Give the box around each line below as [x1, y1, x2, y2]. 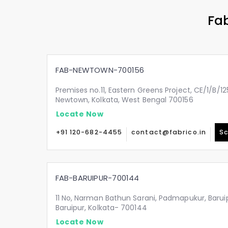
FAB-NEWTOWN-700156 [55, 65, 145, 75]
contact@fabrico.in [131, 128, 206, 136]
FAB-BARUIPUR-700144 [55, 173, 139, 183]
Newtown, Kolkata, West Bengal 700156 [55, 95, 193, 105]
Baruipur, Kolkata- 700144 [55, 203, 147, 213]
